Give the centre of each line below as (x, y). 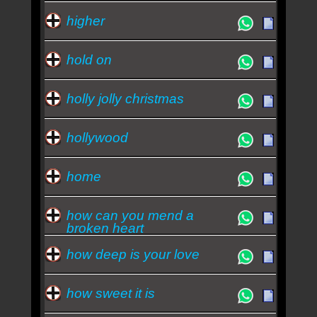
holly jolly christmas (125, 98)
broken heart (105, 228)
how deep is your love (133, 254)
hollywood (97, 137)
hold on (89, 59)
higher (85, 21)
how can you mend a (130, 215)
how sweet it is (110, 293)
